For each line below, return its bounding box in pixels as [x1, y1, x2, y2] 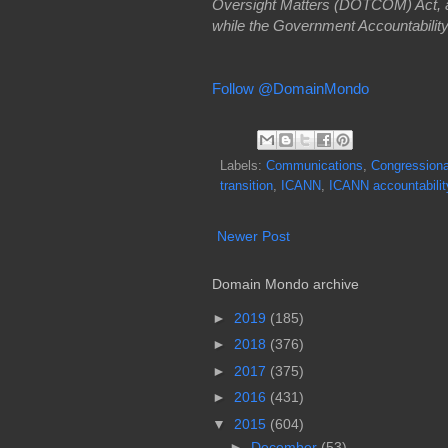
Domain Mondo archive [212, 276, 359, 293]
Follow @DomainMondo [212, 79, 369, 97]
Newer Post [217, 228, 290, 245]
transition [220, 179, 273, 194]
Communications [266, 159, 363, 174]
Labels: [220, 159, 266, 174]
